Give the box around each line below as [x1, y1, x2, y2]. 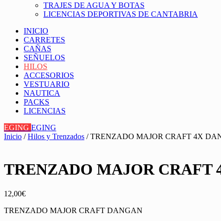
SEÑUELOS [24, 53, 65, 62]
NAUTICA [24, 88, 60, 97]
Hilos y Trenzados [28, 132, 84, 141]
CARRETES [24, 35, 65, 44]
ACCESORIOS [24, 71, 74, 79]
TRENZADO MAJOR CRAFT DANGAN [4, 206, 143, 215]
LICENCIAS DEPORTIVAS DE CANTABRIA [43, 9, 198, 18]
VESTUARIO [24, 79, 70, 88]
